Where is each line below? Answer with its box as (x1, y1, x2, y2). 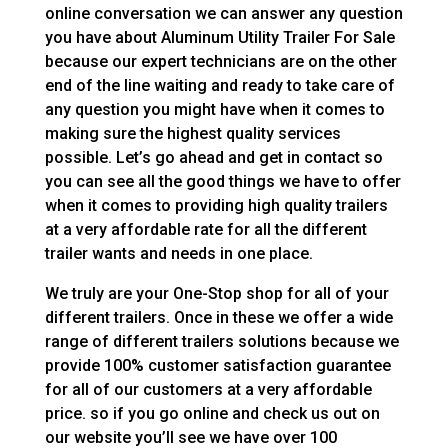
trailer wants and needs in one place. (44, 243, 313, 263)
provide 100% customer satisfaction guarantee (44, 355, 391, 375)
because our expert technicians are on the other (44, 51, 397, 71)
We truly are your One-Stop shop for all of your (44, 283, 389, 303)
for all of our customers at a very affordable (44, 379, 372, 399)
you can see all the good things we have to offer (44, 171, 401, 191)
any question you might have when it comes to (44, 99, 385, 119)
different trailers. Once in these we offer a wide (44, 307, 393, 327)
